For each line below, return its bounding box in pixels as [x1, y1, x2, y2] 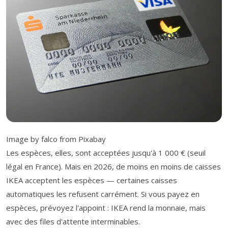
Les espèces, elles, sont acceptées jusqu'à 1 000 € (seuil [6, 148, 206, 158]
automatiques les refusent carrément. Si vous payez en [6, 189, 199, 199]
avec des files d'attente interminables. [6, 216, 140, 227]
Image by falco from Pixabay [6, 134, 106, 145]
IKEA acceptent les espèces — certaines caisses [6, 175, 177, 186]
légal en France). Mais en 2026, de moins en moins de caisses [6, 161, 221, 172]
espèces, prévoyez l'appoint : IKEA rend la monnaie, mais [6, 203, 206, 213]
